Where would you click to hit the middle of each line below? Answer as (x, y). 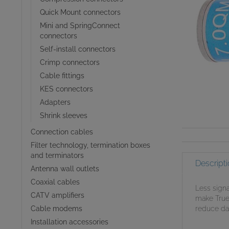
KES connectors (66, 89)
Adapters (55, 102)
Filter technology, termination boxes (90, 145)
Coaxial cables (55, 182)
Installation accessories (69, 222)
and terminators (57, 155)
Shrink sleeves (63, 116)
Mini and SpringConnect (80, 26)
